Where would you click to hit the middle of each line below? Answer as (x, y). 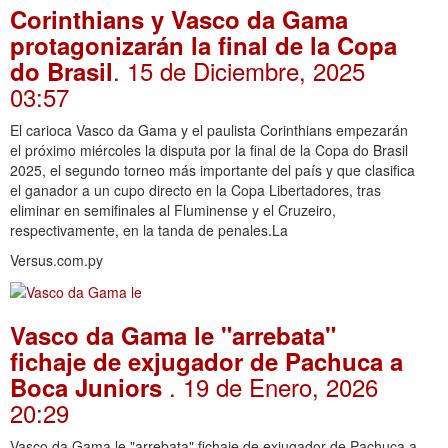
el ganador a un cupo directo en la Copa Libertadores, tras (195, 189)
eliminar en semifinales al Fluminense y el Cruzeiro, (173, 209)
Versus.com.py (56, 259)
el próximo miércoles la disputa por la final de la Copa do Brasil (209, 149)
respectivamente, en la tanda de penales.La (149, 229)
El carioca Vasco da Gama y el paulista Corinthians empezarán (209, 129)
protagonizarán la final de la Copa (203, 44)
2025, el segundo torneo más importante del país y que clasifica (212, 169)
